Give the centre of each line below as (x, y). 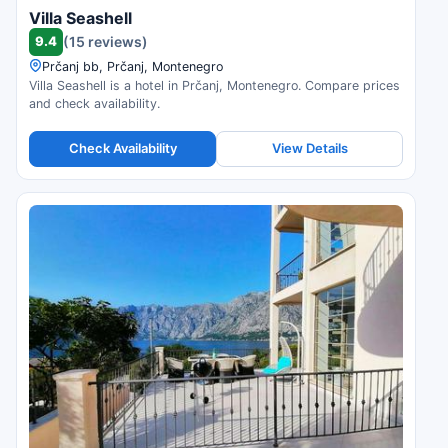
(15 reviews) (105, 42)
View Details (309, 148)
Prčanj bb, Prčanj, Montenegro (132, 66)
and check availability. (94, 103)
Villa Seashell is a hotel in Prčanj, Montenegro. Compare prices (214, 85)
